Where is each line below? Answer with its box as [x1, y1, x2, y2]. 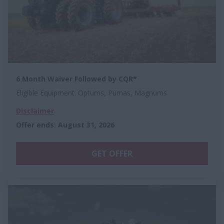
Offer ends [16, 119, 54, 129]
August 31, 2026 [58, 119, 114, 129]
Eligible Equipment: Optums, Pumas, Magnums [16, 87, 167, 97]
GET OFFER [91, 147, 132, 159]
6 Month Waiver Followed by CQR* [16, 73, 137, 83]
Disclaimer [16, 105, 54, 115]
